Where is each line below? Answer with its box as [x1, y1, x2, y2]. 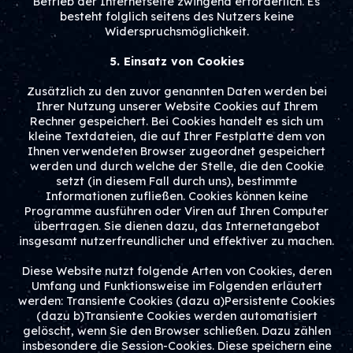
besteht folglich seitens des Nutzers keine [59, 9, 294, 24]
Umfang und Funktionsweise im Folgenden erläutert [31, 279, 322, 293]
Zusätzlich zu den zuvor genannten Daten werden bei [26, 84, 327, 98]
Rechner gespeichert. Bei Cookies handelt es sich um [30, 114, 323, 128]
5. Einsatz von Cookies [109, 54, 244, 69]
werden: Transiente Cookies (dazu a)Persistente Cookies [18, 294, 335, 308]
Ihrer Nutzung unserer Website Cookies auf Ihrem [35, 99, 318, 113]
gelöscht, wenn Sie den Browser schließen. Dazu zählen [22, 324, 331, 338]
